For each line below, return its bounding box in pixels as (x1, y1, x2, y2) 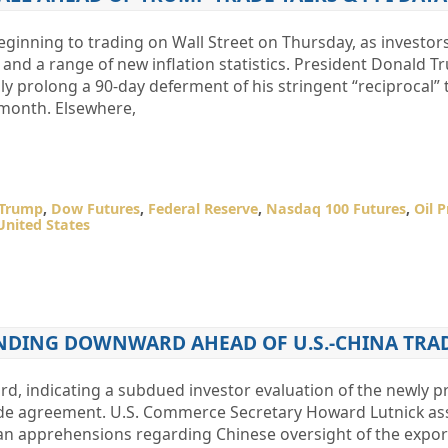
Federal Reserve (147, 199, 258, 218)
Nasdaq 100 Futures (265, 199, 406, 218)
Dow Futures (50, 199, 140, 218)
